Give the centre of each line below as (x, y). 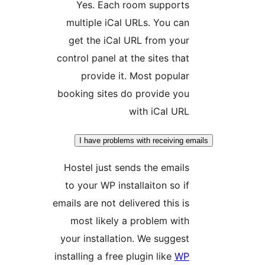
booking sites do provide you (195, 94)
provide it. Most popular (207, 76)
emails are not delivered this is (193, 203)
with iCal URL (231, 112)
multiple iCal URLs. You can (199, 23)
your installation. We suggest (196, 239)
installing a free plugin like (186, 256)
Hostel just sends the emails (198, 168)
